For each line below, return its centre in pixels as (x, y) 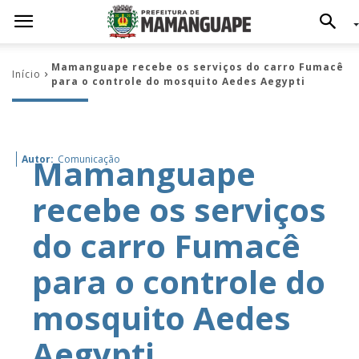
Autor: (38, 159)
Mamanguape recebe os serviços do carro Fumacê (198, 67)
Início (26, 74)
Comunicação (89, 159)
